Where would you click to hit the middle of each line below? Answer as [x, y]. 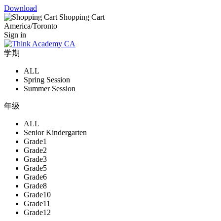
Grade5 [35, 168]
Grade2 [35, 150]
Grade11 [37, 203]
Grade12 [37, 212]
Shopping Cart [82, 17]
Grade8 [35, 186]
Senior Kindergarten [55, 132]
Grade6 [35, 177]
